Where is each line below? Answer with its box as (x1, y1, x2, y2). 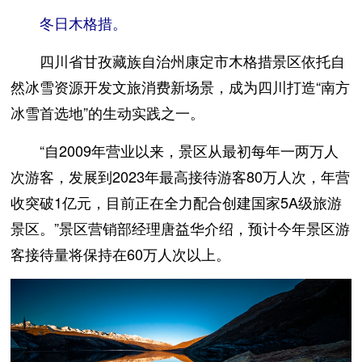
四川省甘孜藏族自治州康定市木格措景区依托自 (40, 49, 346, 71)
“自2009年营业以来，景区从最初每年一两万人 (40, 139, 339, 161)
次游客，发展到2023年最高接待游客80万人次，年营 (11, 165, 351, 187)
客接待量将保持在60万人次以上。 (11, 242, 231, 264)
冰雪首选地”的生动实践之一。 (11, 101, 205, 123)
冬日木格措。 (40, 11, 128, 33)
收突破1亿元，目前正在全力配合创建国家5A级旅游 (11, 191, 343, 213)
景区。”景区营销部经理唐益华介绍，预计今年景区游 (11, 217, 351, 238)
